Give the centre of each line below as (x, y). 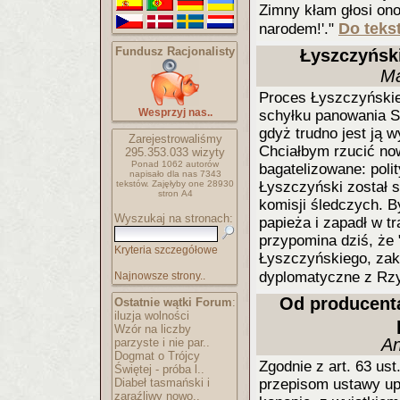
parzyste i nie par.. (162, 342)
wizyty (207, 152)
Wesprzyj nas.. (175, 112)
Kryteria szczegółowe (166, 250)
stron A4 (175, 193)
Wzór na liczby (153, 329)
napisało (148, 174)
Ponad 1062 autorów (175, 164)
